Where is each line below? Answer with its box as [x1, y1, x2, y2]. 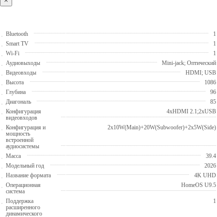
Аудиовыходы [6, 59, 40, 66]
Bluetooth [6, 30, 28, 37]
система [6, 187, 25, 195]
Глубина [6, 88, 26, 95]
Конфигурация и [6, 124, 46, 131]
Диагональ [6, 98, 31, 105]
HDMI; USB [186, 69, 216, 76]
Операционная [6, 181, 41, 188]
